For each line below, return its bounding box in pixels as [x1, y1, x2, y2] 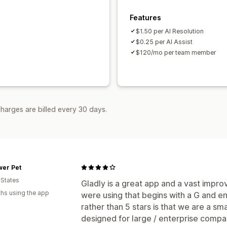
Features [130, 13, 161, 22]
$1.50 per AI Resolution [136, 27, 204, 35]
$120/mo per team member [136, 48, 216, 56]
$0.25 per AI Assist [136, 37, 193, 46]
